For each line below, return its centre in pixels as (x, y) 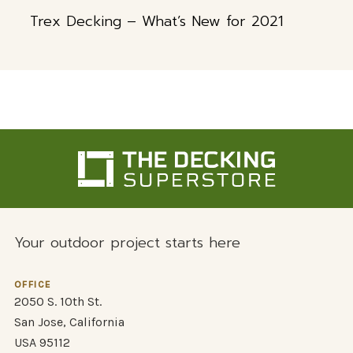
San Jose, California (69, 322)
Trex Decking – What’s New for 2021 (156, 22)
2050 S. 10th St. (58, 302)
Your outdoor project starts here (127, 243)
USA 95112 (42, 343)
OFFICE (33, 285)
